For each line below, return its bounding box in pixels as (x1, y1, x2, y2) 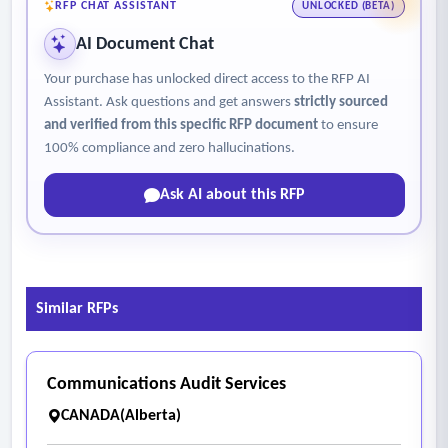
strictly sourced (293, 94, 388, 110)
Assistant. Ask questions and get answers (43, 94, 294, 110)
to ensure (317, 117, 378, 133)
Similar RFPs (36, 300, 118, 317)
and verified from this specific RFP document (43, 117, 318, 133)
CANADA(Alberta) (61, 407, 181, 424)
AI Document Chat (75, 34, 214, 54)
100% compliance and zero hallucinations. (43, 140, 295, 156)
